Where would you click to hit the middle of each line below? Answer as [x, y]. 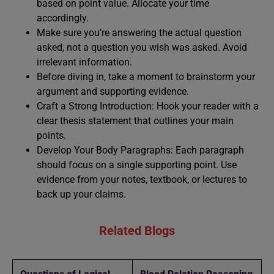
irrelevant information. [84, 62]
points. [51, 135]
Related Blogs [137, 231]
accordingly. [63, 18]
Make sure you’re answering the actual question [139, 33]
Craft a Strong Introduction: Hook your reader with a [148, 106]
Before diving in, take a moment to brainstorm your [146, 77]
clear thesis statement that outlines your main [135, 121]
